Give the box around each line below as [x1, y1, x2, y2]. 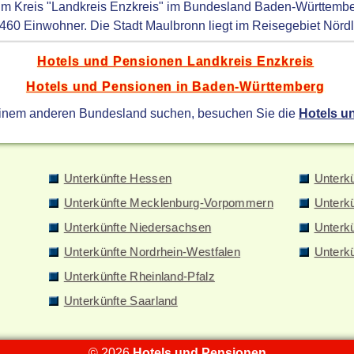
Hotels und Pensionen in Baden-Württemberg [26, 79, 325, 94]
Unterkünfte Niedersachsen [63, 220, 212, 234]
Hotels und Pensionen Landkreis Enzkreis [36, 54, 314, 69]
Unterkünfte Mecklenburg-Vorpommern [63, 196, 273, 209]
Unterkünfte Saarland [63, 294, 178, 307]
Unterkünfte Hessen [63, 171, 172, 185]
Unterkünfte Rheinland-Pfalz [63, 269, 215, 283]
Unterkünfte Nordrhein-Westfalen [63, 245, 241, 258]
